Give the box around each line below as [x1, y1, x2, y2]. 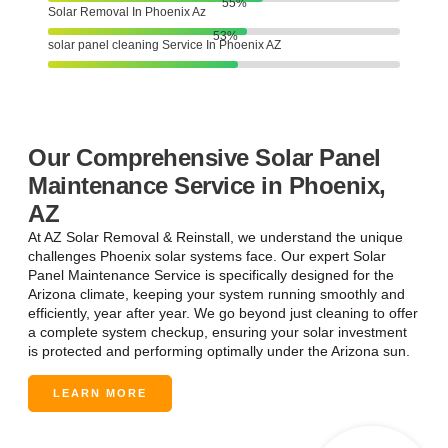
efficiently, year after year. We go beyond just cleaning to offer [28, 305, 418, 321]
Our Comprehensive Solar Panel [28, 144, 381, 171]
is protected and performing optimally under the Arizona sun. [28, 343, 410, 359]
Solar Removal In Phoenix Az [48, 5, 206, 19]
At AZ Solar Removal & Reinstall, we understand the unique [28, 229, 403, 245]
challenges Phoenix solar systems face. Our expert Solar [28, 248, 386, 264]
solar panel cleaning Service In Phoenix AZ [48, 38, 281, 52]
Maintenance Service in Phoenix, [28, 172, 386, 199]
